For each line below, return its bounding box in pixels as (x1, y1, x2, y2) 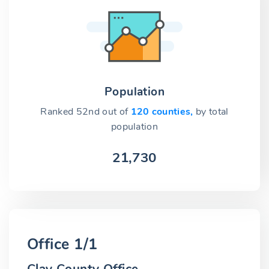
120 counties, (130, 105, 196, 119)
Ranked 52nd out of (40, 105, 131, 119)
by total (196, 105, 229, 119)
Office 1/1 (27, 234, 98, 255)
